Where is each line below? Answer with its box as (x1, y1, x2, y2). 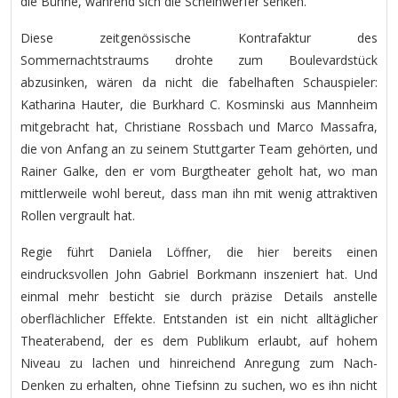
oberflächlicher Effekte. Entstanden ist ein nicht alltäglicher (20, 310, 378, 327)
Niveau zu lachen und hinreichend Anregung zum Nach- (20, 354, 378, 371)
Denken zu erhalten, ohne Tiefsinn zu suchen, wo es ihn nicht (20, 377, 378, 394)
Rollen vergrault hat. (20, 207, 135, 224)
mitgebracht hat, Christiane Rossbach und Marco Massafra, (20, 118, 378, 135)
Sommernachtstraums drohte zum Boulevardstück (20, 52, 378, 68)
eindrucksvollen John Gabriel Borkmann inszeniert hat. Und (20, 266, 378, 283)
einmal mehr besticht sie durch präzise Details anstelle (20, 288, 378, 305)
